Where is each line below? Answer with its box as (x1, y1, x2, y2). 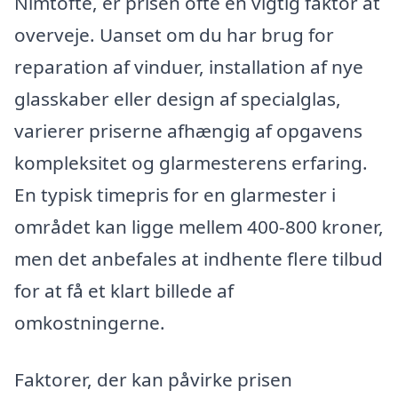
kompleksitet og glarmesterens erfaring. (14, 150, 368, 176)
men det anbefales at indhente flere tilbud (14, 246, 383, 272)
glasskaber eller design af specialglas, (14, 86, 341, 112)
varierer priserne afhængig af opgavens (14, 118, 362, 144)
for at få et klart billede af (14, 278, 234, 304)
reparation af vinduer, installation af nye (14, 54, 363, 80)
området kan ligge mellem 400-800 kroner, (14, 214, 384, 240)
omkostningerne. (14, 310, 165, 336)
